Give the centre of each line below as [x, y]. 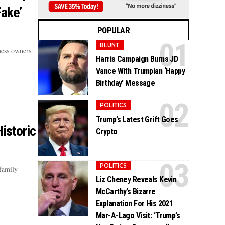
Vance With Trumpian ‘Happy [141, 71]
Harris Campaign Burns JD [137, 59]
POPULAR [114, 30]
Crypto [107, 132]
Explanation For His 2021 [135, 204]
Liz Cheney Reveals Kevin [136, 180]
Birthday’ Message [126, 83]
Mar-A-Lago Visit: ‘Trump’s [138, 216]
